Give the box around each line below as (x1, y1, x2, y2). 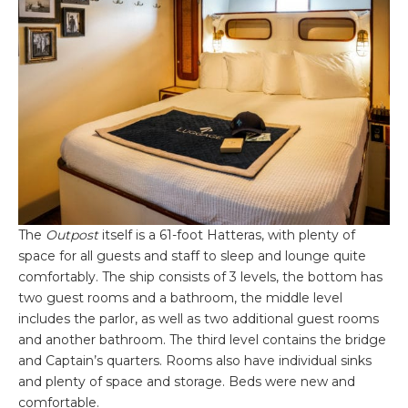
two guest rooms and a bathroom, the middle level (18, 290, 342, 307)
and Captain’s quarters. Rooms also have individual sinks (18, 352, 372, 370)
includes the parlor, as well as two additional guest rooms (18, 311, 379, 328)
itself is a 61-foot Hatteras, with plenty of (98, 227, 355, 244)
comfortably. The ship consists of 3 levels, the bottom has (18, 269, 382, 286)
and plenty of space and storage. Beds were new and (18, 373, 355, 391)
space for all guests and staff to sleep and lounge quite (18, 248, 366, 265)
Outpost (46, 227, 98, 244)
